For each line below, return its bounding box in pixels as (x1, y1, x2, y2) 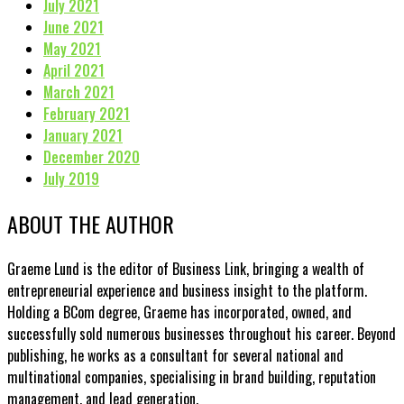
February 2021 (43, 102, 130, 124)
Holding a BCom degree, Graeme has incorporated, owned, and (7, 300, 352, 323)
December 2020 (43, 145, 140, 168)
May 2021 (43, 37, 101, 60)
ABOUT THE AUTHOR (7, 207, 174, 240)
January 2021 (43, 124, 123, 146)
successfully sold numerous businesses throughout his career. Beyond (7, 322, 396, 344)
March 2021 (43, 80, 115, 103)
